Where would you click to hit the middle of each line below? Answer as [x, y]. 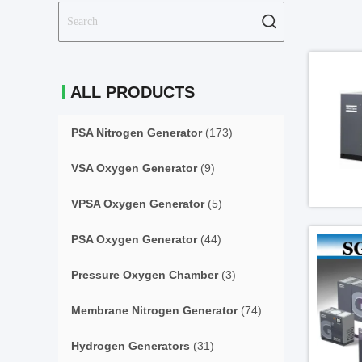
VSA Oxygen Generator [134, 168]
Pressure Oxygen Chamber [145, 275]
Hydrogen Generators [130, 346]
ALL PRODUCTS [133, 92]
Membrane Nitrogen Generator [154, 310]
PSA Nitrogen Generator [137, 133]
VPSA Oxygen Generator [138, 204]
